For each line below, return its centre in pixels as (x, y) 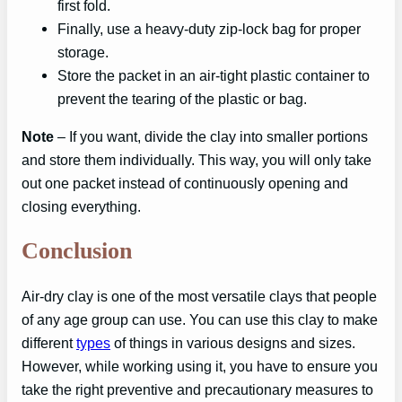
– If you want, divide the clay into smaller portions (211, 136)
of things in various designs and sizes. (233, 342)
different (49, 342)
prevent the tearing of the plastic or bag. (182, 98)
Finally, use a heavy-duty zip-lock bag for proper (209, 28)
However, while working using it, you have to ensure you (200, 366)
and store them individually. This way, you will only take (197, 159)
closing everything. (81, 206)
